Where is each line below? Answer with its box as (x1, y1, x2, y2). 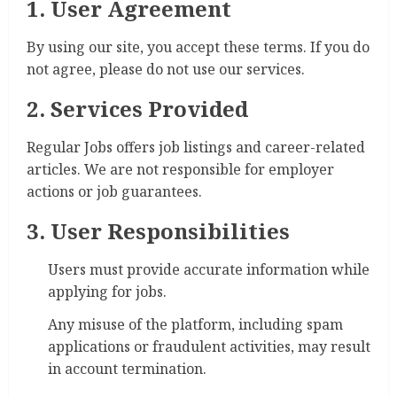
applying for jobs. (48, 282, 167, 301)
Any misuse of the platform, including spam (48, 315, 343, 334)
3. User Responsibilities (27, 216, 290, 245)
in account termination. (48, 359, 206, 378)
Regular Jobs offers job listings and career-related (27, 137, 365, 157)
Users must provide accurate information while (48, 260, 370, 279)
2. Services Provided (27, 94, 248, 123)
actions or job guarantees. (27, 182, 202, 201)
